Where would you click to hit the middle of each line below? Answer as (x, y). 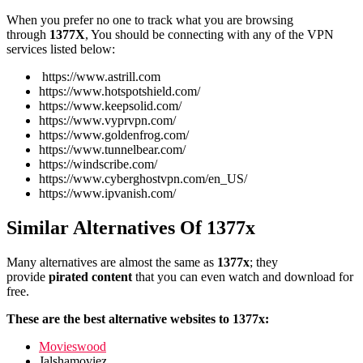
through (28, 35)
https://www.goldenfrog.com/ (114, 135)
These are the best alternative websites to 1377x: (138, 319)
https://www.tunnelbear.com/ (112, 150)
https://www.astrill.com (100, 77)
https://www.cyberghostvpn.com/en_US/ (143, 179)
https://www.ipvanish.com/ (107, 194)
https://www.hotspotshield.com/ (120, 92)
